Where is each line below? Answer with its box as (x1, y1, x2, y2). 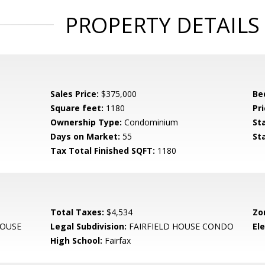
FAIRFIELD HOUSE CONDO (127, 221, 234, 232)
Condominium (122, 117, 179, 128)
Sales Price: (50, 88, 99, 99)
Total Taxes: (50, 206, 105, 218)
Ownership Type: (50, 117, 122, 128)
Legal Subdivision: (50, 221, 127, 232)
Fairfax (102, 235, 131, 246)
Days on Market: (50, 131, 121, 142)
